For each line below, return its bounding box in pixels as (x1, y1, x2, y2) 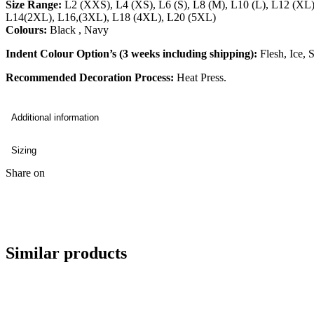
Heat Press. (174, 71, 226, 84)
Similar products (6, 244, 127, 263)
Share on (6, 167, 45, 179)
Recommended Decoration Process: (6, 71, 174, 84)
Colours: (6, 24, 47, 36)
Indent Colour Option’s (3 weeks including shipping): (6, 48, 257, 60)
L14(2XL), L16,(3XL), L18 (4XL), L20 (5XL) (6, 11, 216, 24)
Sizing (11, 145, 36, 156)
